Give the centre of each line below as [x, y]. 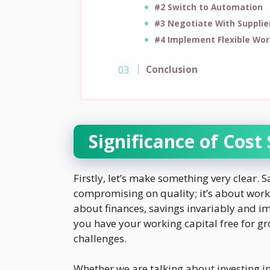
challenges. [101, 238]
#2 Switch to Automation [208, 7]
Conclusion [171, 69]
